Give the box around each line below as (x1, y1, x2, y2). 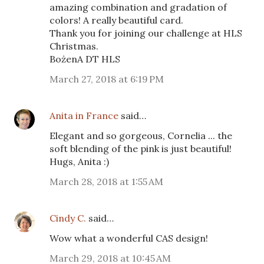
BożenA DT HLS (49, 52, 120, 65)
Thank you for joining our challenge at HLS (49, 27, 242, 39)
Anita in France (49, 109, 118, 121)
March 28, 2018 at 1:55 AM (49, 175, 163, 187)
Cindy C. (49, 212, 86, 224)
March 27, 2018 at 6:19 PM (49, 72, 164, 85)
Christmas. (49, 39, 98, 52)
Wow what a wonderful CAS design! (49, 232, 208, 244)
